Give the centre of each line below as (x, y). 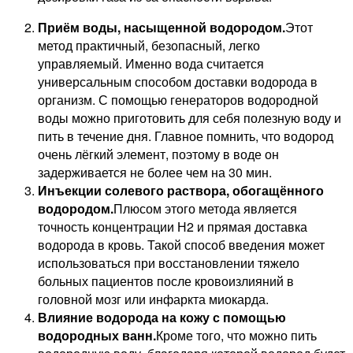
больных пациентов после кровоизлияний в (166, 281)
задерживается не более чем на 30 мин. (155, 172)
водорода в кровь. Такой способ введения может (181, 244)
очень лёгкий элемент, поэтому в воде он (158, 154)
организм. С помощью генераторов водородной (178, 99)
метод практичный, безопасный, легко (149, 45)
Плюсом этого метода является (205, 208)
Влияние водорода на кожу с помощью (162, 317)
